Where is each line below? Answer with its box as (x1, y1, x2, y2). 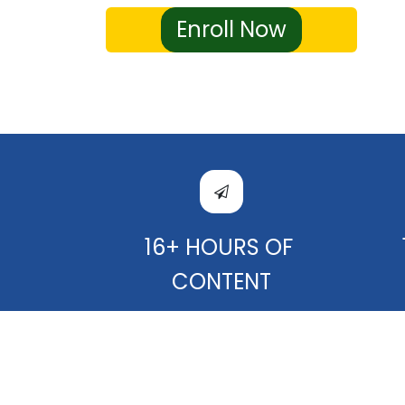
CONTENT (171, 267, 271, 297)
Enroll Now (175, 14, 287, 44)
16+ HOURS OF (144, 232, 298, 262)
